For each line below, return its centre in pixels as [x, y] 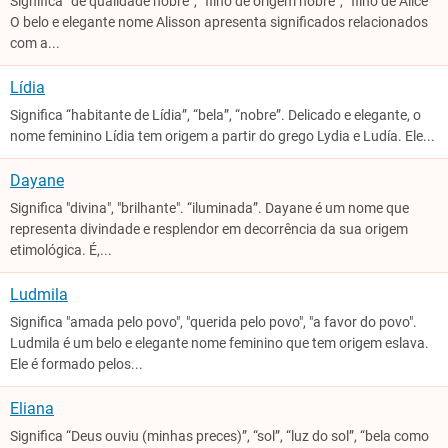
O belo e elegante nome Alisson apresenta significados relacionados [219, 22]
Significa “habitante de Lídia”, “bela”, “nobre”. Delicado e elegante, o [215, 115]
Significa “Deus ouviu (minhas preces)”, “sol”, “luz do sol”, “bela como [219, 436]
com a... [35, 43]
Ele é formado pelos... [76, 364]
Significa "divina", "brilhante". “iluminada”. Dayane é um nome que [209, 208]
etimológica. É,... [61, 250]
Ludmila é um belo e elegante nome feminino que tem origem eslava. [219, 343]
